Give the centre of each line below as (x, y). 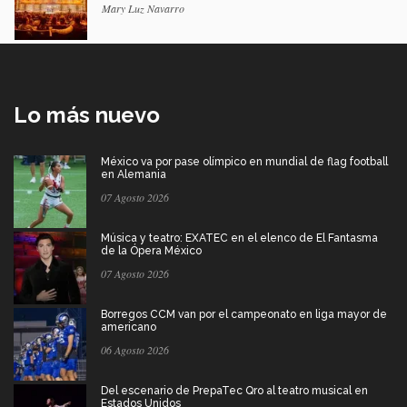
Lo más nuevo (87, 115)
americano (129, 328)
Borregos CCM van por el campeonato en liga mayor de (244, 315)
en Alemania (134, 175)
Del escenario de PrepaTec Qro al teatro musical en (234, 391)
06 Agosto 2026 (135, 350)
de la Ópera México (151, 251)
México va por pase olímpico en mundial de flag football (244, 162)
